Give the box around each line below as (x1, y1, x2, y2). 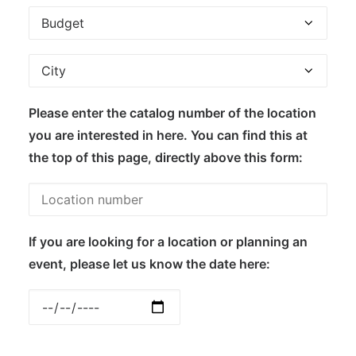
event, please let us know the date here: (29, 256, 270, 272)
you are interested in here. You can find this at (29, 127, 308, 143)
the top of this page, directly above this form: (29, 149, 303, 165)
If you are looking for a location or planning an (29, 234, 308, 250)
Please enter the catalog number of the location (29, 105, 316, 121)
